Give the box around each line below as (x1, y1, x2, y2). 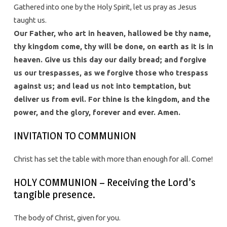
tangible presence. (13, 188, 95, 201)
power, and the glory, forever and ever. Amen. (13, 108, 180, 117)
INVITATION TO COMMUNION (13, 129, 136, 142)
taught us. (13, 16, 47, 25)
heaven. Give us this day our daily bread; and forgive (13, 55, 206, 64)
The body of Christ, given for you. (13, 213, 121, 222)
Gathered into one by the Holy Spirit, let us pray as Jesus (13, 3, 197, 12)
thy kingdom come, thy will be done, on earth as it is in (13, 42, 213, 51)
